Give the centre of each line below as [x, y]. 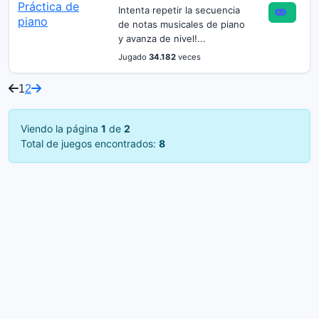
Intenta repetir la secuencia [179, 10]
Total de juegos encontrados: [90, 143]
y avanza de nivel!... [162, 38]
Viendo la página [61, 129]
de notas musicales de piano [181, 24]
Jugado [133, 57]
